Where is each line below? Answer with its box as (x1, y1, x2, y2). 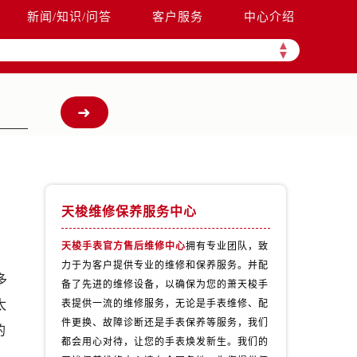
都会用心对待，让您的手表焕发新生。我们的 (61, 336, 269, 347)
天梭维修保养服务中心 (61, 205, 197, 218)
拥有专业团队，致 (185, 241, 269, 252)
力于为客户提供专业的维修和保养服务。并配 (61, 260, 269, 271)
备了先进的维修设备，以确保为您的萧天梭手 (61, 279, 269, 290)
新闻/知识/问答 (27, 10, 112, 23)
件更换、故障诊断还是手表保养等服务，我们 (61, 317, 269, 328)
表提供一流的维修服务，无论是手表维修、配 (61, 298, 269, 309)
